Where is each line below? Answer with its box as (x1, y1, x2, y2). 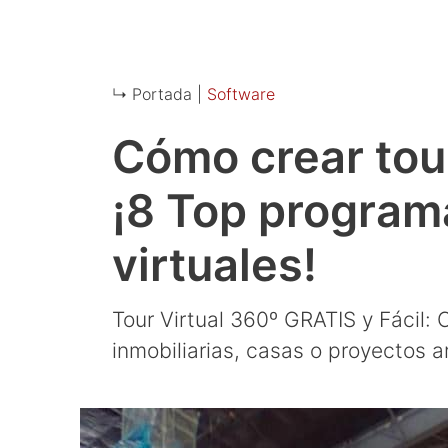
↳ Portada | (112, 84, 202, 104)
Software (207, 84, 275, 104)
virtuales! (112, 237, 317, 292)
